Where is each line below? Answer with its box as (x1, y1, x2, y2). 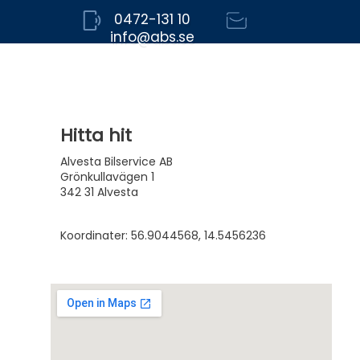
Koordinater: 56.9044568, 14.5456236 (60, 227, 266, 243)
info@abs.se (109, 27, 194, 47)
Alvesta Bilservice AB (60, 153, 173, 170)
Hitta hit (60, 123, 132, 148)
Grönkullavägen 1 (60, 169, 154, 185)
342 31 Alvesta (60, 184, 309, 200)
